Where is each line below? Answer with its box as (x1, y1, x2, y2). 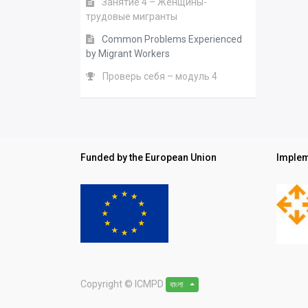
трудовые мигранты (86, 11, 177, 22)
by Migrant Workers (86, 48, 170, 59)
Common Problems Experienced (102, 34, 242, 45)
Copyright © (80, 278, 133, 289)
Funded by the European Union (80, 152, 217, 164)
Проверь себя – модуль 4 (102, 71, 217, 82)
